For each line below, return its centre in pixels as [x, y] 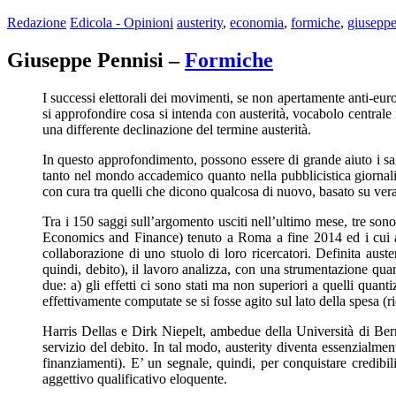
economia [257, 22]
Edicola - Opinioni [122, 22]
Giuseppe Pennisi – [96, 60]
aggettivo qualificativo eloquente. [135, 378]
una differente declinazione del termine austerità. [177, 129]
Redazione [37, 22]
